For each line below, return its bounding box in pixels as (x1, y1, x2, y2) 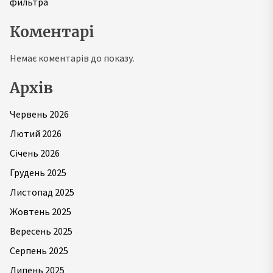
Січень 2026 (10, 147, 60, 159)
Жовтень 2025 (10, 205, 71, 218)
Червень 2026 (10, 108, 69, 120)
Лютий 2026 (10, 127, 62, 140)
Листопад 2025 (10, 186, 74, 198)
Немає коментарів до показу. (10, 52, 135, 64)
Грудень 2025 (10, 166, 66, 179)
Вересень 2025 (10, 225, 73, 237)
